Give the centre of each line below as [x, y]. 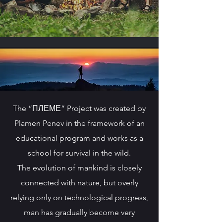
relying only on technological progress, [79, 197]
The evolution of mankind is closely [79, 168]
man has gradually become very [79, 212]
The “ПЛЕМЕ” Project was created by [79, 108]
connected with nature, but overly [79, 183]
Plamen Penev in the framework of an [79, 123]
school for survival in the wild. [79, 153]
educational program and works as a [79, 138]
